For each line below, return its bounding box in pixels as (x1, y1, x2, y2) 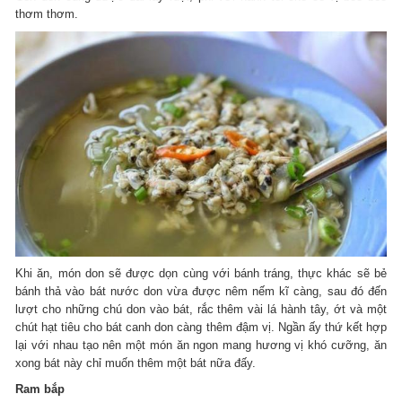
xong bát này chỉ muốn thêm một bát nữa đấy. (15, 356, 257, 371)
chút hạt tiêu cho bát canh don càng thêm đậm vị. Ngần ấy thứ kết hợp (15, 320, 387, 335)
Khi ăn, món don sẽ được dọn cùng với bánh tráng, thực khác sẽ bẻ (15, 267, 387, 281)
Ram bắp (15, 382, 66, 397)
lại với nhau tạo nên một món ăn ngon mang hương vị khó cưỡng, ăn (15, 338, 387, 353)
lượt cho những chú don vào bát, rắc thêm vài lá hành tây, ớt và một (15, 302, 387, 317)
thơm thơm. (15, 6, 79, 21)
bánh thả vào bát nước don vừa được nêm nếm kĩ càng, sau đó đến (15, 284, 387, 299)
